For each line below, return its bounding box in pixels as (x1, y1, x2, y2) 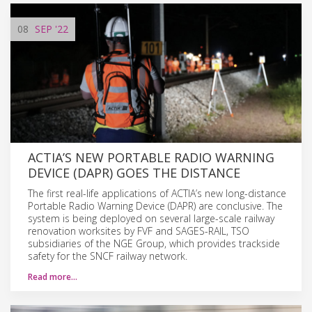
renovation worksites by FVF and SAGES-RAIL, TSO (28, 224, 249, 237)
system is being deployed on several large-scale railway (28, 211, 274, 225)
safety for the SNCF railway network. (28, 249, 187, 263)
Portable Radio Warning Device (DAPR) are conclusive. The (28, 198, 283, 212)
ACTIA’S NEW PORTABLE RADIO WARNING (28, 148, 274, 166)
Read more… (28, 270, 77, 283)
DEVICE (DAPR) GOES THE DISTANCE (28, 164, 240, 181)
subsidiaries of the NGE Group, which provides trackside (28, 236, 280, 250)
